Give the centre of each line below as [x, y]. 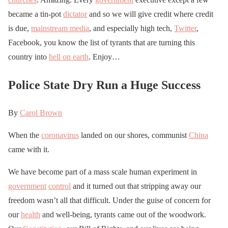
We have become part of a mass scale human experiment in [103, 172]
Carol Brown [41, 112]
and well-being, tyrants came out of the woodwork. [124, 214]
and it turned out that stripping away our [136, 186]
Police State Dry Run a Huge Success [104, 85]
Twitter [185, 28]
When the [25, 135]
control [60, 186]
